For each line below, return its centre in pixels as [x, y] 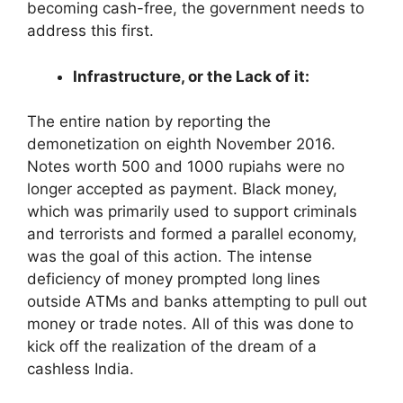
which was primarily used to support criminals [192, 211]
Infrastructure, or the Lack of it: [191, 76]
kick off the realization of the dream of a [172, 346]
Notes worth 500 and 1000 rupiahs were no [186, 166]
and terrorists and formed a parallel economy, [192, 234]
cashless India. [81, 369]
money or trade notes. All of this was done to [190, 324]
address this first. [90, 31]
